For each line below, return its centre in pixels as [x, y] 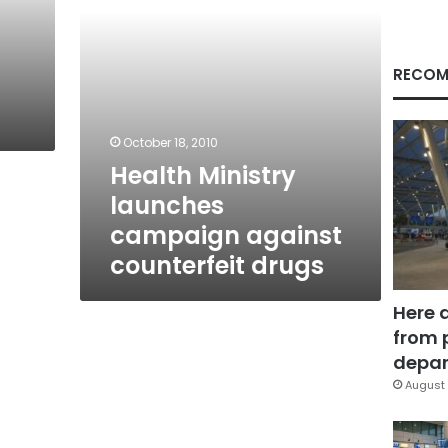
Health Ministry [202, 175]
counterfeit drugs [216, 265]
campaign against [225, 235]
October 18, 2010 [170, 142]
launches [166, 205]
